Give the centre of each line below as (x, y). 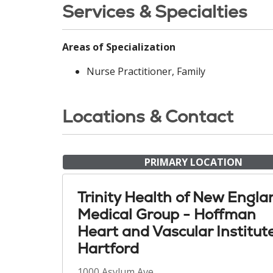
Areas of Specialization (119, 47)
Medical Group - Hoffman (167, 214)
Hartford (108, 248)
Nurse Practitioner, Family (146, 71)
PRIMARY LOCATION (193, 162)
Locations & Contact (148, 116)
